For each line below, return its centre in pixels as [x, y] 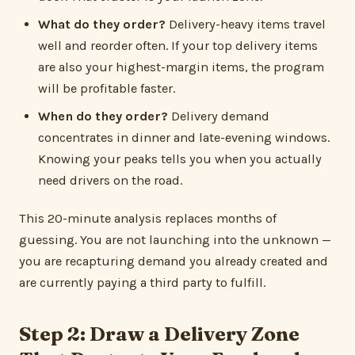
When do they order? [103, 116]
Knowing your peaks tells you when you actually [180, 159]
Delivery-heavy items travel [246, 25]
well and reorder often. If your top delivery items [178, 46]
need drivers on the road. [110, 181]
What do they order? [102, 25]
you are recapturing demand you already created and [174, 261]
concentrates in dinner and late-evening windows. [184, 138]
